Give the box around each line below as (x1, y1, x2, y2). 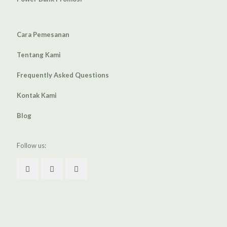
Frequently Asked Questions (17, 71, 109, 79)
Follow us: (17, 141, 46, 149)
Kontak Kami (17, 91, 57, 99)
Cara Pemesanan (17, 30, 69, 39)
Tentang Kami (17, 51, 61, 59)
